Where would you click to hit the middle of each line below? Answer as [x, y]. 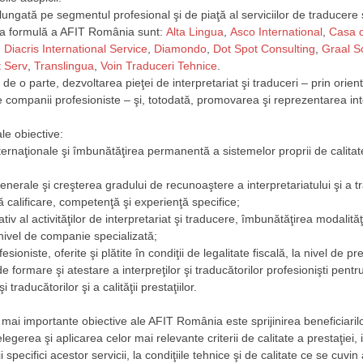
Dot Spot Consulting [264, 48]
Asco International [276, 31]
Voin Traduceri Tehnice [159, 65]
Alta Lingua [195, 31]
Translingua [64, 65]
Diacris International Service [76, 48]
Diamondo [180, 48]
